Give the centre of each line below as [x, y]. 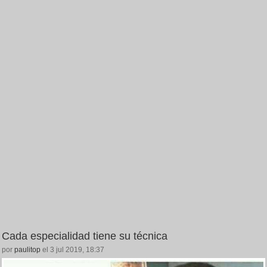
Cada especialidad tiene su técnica [85, 236]
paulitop [27, 249]
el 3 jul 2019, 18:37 [72, 249]
